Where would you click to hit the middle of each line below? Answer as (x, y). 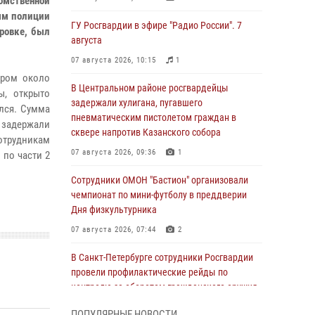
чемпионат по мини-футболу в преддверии (159, 195)
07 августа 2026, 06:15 (114, 307)
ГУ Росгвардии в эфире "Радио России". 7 (156, 25)
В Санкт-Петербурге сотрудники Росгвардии (162, 257)
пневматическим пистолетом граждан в (154, 117)
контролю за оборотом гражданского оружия (164, 287)
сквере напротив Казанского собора (146, 132)
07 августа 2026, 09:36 (114, 152)
